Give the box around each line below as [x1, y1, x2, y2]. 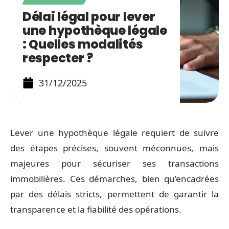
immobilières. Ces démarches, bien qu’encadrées [10, 173, 219, 185]
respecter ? [22, 50, 93, 66]
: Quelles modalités [22, 36, 143, 53]
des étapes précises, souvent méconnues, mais [10, 142, 219, 154]
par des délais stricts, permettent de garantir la [10, 188, 219, 200]
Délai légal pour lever [22, 8, 155, 25]
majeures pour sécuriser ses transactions [10, 157, 219, 169]
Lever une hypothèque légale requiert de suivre [10, 127, 219, 139]
